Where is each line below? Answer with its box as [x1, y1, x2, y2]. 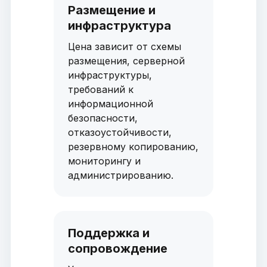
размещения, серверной [67, 55, 185, 67]
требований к [67, 83, 133, 96]
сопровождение [67, 241, 167, 256]
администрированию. [67, 169, 173, 182]
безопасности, [67, 112, 138, 125]
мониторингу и [67, 155, 141, 167]
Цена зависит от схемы [67, 41, 181, 53]
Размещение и [67, 3, 156, 18]
